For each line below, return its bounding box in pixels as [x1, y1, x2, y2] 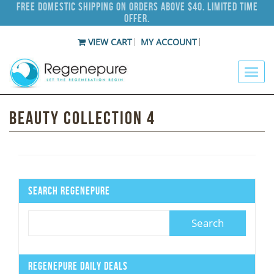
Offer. [124, 12, 150, 24]
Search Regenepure [28, 185, 110, 198]
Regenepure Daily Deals [28, 259, 128, 272]
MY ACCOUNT [140, 36, 197, 48]
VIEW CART [85, 36, 132, 48]
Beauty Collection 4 [9, 108, 155, 128]
